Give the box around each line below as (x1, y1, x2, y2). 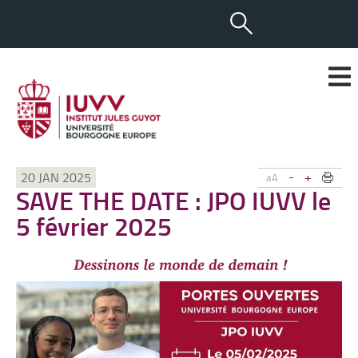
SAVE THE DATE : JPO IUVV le (16, 182, 331, 218)
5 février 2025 (16, 208, 172, 244)
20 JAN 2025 (21, 169, 91, 186)
